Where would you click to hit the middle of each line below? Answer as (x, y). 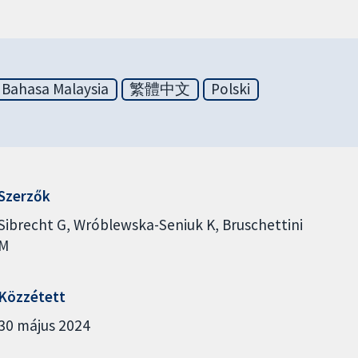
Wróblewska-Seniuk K (144, 224)
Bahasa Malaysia (56, 89)
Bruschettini (262, 224)
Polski (231, 89)
